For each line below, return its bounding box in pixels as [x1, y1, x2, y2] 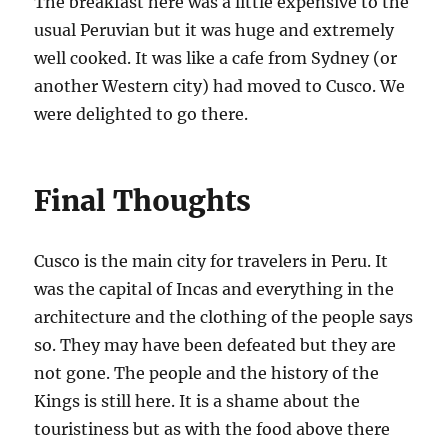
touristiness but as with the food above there [34, 419, 391, 440]
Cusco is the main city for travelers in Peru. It [34, 251, 389, 272]
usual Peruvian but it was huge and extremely [34, 20, 395, 41]
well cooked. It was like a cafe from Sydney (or [34, 48, 398, 69]
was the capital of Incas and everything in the [34, 279, 395, 300]
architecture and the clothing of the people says [34, 307, 414, 328]
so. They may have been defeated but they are [34, 335, 397, 356]
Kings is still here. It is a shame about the [34, 391, 361, 412]
